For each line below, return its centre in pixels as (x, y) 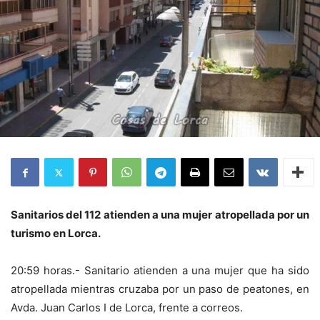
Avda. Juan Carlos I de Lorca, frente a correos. (127, 307)
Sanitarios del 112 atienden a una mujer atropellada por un (160, 215)
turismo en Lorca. (56, 233)
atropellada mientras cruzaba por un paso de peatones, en (160, 289)
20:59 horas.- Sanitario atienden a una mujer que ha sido (160, 270)
